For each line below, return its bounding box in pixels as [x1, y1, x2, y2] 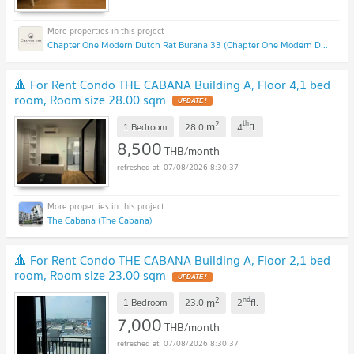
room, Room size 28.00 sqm [14, 88, 166, 110]
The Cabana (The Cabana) [47, 213, 153, 228]
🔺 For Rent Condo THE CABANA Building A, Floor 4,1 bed [14, 73, 330, 95]
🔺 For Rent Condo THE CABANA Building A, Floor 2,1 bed [14, 250, 330, 271]
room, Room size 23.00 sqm [14, 265, 166, 286]
